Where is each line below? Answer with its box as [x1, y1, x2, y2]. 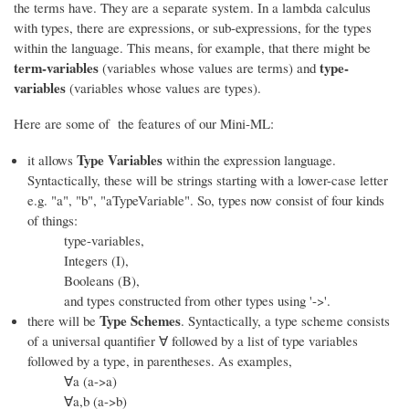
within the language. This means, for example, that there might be [14, 37, 371, 57]
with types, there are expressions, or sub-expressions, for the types [14, 17, 372, 37]
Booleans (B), [64, 271, 140, 290]
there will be [27, 311, 100, 330]
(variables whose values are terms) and [99, 58, 320, 77]
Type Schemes [100, 310, 181, 331]
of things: [27, 211, 78, 230]
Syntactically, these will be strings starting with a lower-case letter [27, 171, 388, 190]
